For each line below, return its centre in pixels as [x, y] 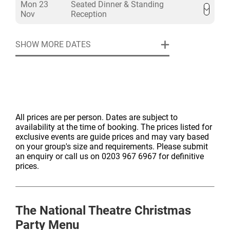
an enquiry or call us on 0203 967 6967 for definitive [110, 156]
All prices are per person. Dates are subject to [97, 117]
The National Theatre [73, 210]
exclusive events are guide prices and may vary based [112, 137]
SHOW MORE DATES [53, 44]
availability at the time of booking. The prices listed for [114, 127]
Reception [89, 14]
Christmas [161, 210]
